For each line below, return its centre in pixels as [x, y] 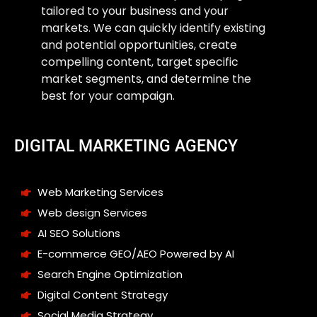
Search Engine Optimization [110, 275]
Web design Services [92, 213]
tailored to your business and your [135, 11]
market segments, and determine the [146, 79]
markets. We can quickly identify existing [153, 28]
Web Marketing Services [100, 192]
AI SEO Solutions [79, 234]
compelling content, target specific [140, 62]
